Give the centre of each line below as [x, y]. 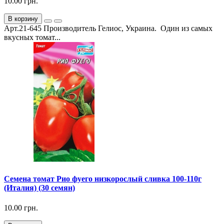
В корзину [23, 19]
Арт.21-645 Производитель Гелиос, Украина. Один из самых [108, 28]
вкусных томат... [32, 37]
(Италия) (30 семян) [39, 188]
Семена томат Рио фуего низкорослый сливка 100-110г [103, 179]
